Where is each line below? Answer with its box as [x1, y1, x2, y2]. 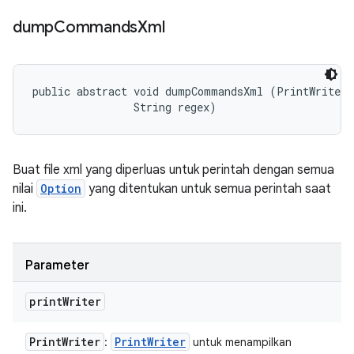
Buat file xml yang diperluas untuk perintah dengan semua [13, 162, 334, 178]
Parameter [25, 258, 89, 273]
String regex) [32, 100, 217, 115]
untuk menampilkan [190, 335, 292, 349]
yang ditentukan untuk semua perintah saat [85, 181, 331, 197]
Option [40, 181, 81, 196]
